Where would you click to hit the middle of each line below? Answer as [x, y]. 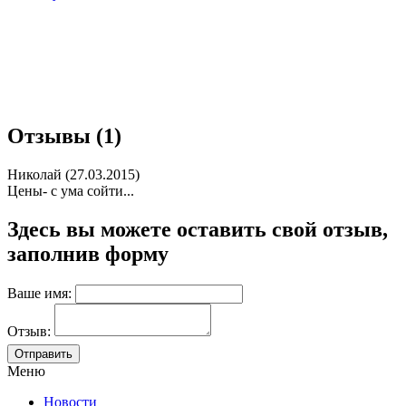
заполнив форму [88, 254]
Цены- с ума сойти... [71, 191]
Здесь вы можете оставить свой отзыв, [198, 230]
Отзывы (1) [64, 136]
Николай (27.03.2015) [73, 175]
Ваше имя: [39, 294]
